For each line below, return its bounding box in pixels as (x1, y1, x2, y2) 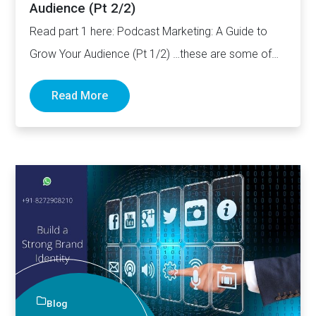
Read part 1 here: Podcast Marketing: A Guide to (30, 25, 268, 39)
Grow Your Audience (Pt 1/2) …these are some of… (30, 47, 279, 61)
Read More (51, 89, 109, 103)
